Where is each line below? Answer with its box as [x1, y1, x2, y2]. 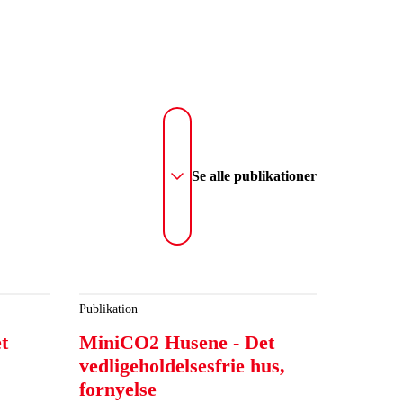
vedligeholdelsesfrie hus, [79, 354, 285, 377]
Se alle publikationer [192, 168, 317, 184]
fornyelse [79, 378, 157, 400]
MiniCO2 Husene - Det [79, 331, 274, 354]
